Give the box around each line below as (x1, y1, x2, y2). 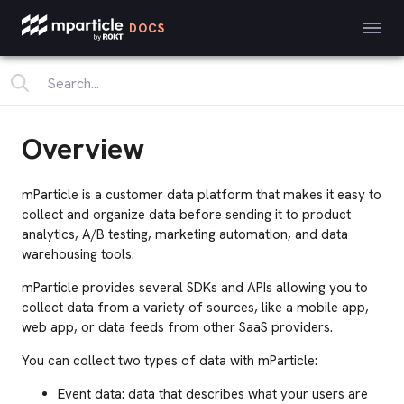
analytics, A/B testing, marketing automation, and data (22, 225, 348, 243)
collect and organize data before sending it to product (22, 206, 351, 224)
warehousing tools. (22, 245, 134, 263)
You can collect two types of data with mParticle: (22, 352, 317, 370)
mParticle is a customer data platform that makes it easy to (22, 186, 381, 204)
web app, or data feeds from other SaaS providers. (22, 318, 333, 336)
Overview (22, 130, 144, 168)
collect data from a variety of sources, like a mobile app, (22, 298, 369, 317)
